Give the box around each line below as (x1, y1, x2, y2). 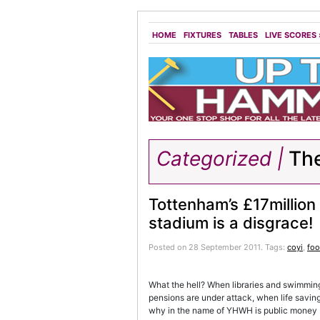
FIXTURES (184, 30, 221, 40)
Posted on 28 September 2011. (149, 242, 265, 252)
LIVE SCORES (265, 30, 316, 40)
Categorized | (156, 146, 284, 171)
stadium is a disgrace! (149, 214, 313, 232)
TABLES (229, 30, 258, 40)
